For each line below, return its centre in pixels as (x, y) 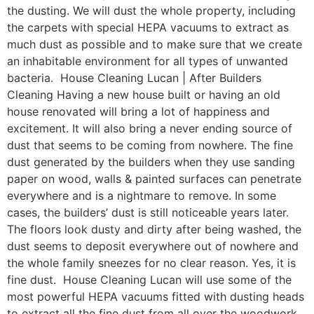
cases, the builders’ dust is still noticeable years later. (148, 213)
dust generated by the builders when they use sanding (151, 162)
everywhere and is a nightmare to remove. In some (142, 196)
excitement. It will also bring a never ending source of (150, 129)
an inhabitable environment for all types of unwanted (148, 61)
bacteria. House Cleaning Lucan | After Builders (134, 78)
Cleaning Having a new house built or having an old (144, 95)
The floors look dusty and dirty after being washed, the (154, 230)
